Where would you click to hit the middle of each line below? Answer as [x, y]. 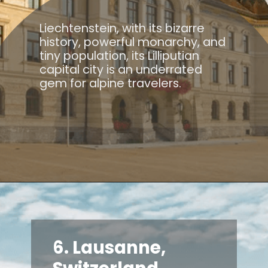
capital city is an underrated [121, 70]
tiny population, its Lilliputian [120, 56]
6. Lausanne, [109, 248]
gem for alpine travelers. [111, 83]
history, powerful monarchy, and [133, 42]
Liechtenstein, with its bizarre [122, 28]
